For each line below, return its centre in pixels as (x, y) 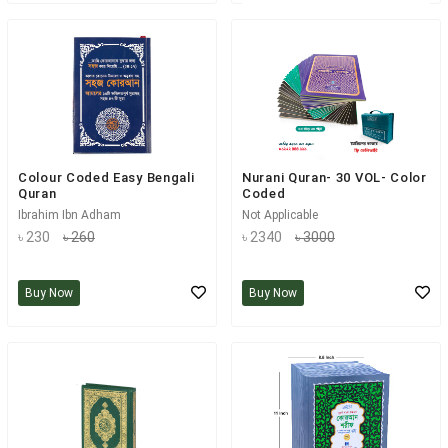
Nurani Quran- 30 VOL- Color (334, 177)
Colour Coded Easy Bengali (106, 177)
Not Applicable (280, 215)
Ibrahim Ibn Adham (69, 215)
